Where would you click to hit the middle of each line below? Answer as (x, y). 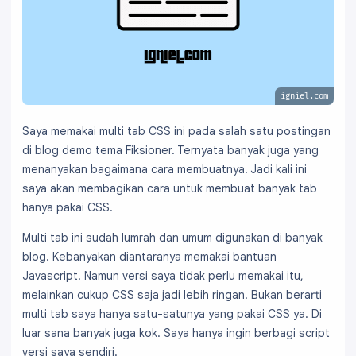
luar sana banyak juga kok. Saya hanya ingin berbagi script (176, 333)
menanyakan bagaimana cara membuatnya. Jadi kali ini (164, 169)
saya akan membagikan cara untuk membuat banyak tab (170, 188)
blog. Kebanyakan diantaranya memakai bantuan (149, 256)
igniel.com (304, 96)
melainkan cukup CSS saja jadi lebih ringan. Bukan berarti (172, 294)
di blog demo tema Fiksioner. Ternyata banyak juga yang (170, 150)
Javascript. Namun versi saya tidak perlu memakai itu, (163, 275)
